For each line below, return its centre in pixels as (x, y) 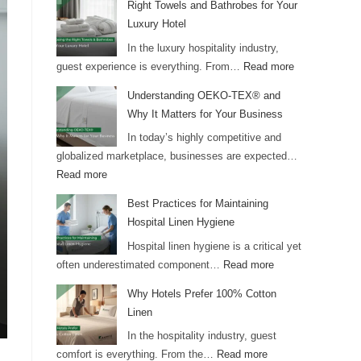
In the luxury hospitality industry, (203, 48)
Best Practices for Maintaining (198, 204)
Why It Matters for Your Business (205, 114)
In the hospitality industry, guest (202, 336)
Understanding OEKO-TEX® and (204, 95)
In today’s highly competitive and (204, 138)
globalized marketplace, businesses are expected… (177, 156)
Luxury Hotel (157, 24)
